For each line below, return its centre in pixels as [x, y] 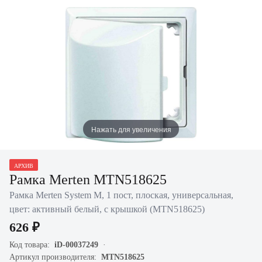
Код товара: [32, 245]
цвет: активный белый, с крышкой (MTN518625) [107, 209]
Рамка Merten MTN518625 [88, 180]
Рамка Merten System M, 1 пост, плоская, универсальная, [121, 195]
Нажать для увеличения [131, 129]
